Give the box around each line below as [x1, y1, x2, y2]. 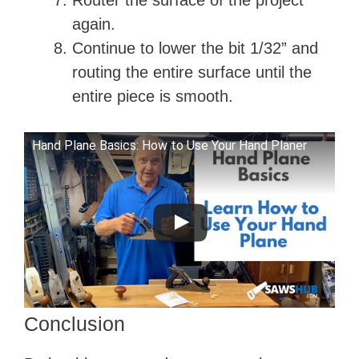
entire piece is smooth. [72, 87, 233, 106]
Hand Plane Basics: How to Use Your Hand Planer [32, 138, 307, 154]
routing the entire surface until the [72, 63, 312, 82]
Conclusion [24, 312, 125, 335]
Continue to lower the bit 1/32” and [72, 39, 318, 58]
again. [72, 15, 115, 34]
